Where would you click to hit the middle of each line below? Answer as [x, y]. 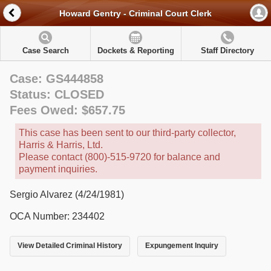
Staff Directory [227, 51]
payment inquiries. [58, 169]
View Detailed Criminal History [70, 246]
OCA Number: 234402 [57, 216]
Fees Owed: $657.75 [67, 110]
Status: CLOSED [57, 94]
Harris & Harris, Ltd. [61, 145]
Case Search [45, 51]
